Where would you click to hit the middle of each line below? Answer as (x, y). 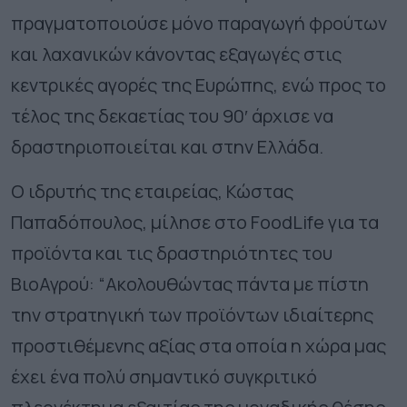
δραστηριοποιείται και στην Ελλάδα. (167, 147)
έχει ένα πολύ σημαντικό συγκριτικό (164, 377)
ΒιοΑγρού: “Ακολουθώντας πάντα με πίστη (190, 284)
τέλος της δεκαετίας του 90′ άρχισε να (172, 116)
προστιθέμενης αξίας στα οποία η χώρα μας (199, 346)
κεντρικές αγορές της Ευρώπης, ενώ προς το (199, 85)
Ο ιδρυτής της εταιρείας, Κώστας (152, 192)
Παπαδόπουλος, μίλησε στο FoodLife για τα (195, 223)
